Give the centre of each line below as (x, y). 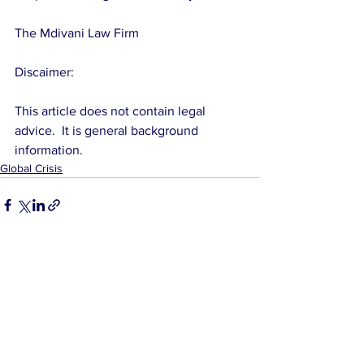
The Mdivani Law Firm (77, 33)
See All (243, 264)
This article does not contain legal (112, 111)
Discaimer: (46, 72)
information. (49, 150)
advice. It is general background (108, 130)
